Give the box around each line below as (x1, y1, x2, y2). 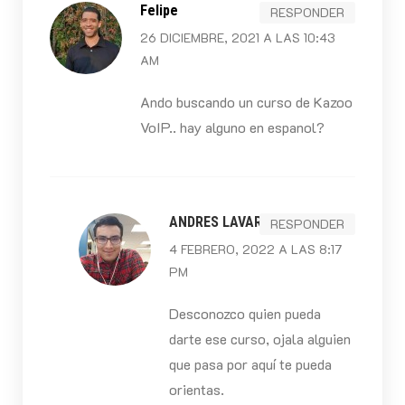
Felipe (139, 2, 178, 20)
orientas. (168, 380, 224, 400)
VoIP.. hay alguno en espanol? (139, 118, 325, 137)
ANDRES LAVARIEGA (168, 213, 291, 231)
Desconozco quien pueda (168, 304, 321, 324)
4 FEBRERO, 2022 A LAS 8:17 (168, 240, 342, 259)
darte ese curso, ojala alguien (168, 329, 351, 349)
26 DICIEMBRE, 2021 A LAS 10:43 (139, 29, 335, 47)
